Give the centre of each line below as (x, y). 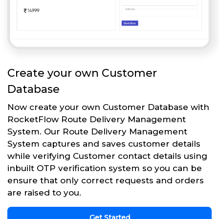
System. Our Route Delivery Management (97, 131)
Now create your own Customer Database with (108, 107)
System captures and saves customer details (104, 143)
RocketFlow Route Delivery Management (97, 119)
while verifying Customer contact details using (107, 156)
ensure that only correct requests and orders (106, 180)
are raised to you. (44, 192)
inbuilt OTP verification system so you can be (105, 168)
